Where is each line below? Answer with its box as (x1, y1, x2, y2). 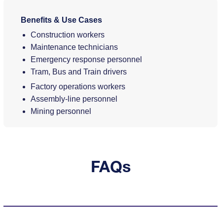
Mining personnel (31, 107, 92, 115)
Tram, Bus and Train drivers (31, 67, 127, 76)
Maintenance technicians (31, 42, 118, 51)
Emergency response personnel (31, 55, 143, 64)
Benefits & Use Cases (21, 15, 103, 24)
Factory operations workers (31, 82, 126, 91)
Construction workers (31, 30, 105, 39)
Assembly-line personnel (31, 94, 118, 103)
